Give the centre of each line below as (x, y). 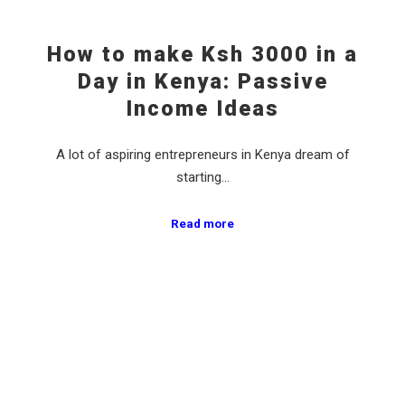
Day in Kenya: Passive (202, 81)
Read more (202, 223)
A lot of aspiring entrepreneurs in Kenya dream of (202, 155)
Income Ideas (202, 108)
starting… (202, 178)
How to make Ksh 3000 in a (202, 54)
